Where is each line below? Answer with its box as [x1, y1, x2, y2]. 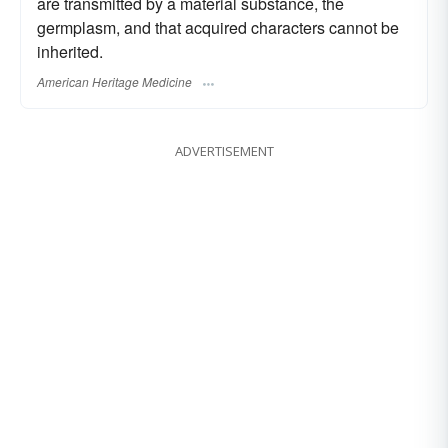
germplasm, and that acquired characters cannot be [37, 16, 399, 39]
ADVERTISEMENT [174, 142, 274, 161]
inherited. [37, 40, 103, 63]
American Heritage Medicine [37, 73, 192, 91]
